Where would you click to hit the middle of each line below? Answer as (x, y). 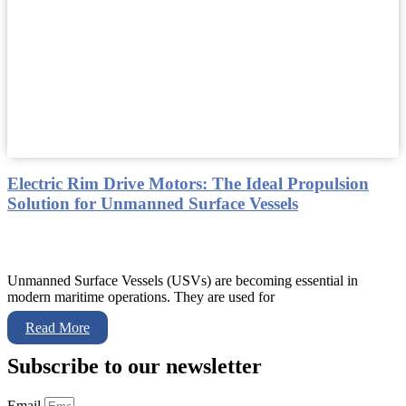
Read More (58, 328)
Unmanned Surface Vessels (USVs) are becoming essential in (183, 280)
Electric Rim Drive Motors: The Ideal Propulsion (188, 184)
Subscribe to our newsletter (135, 366)
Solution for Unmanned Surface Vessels (153, 204)
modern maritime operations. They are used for (141, 297)
